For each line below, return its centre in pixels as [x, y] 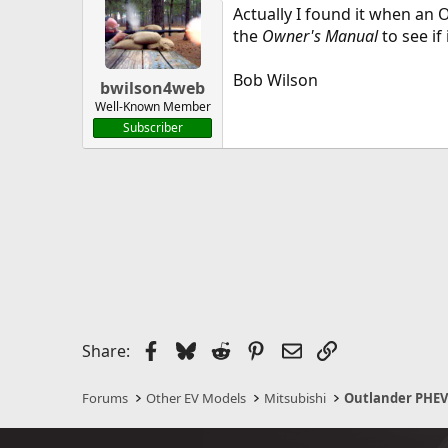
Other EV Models [196, 398]
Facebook [196, 349]
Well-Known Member [152, 106]
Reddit [255, 349]
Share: [106, 351]
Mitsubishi [295, 398]
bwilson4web [152, 88]
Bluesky [223, 349]
